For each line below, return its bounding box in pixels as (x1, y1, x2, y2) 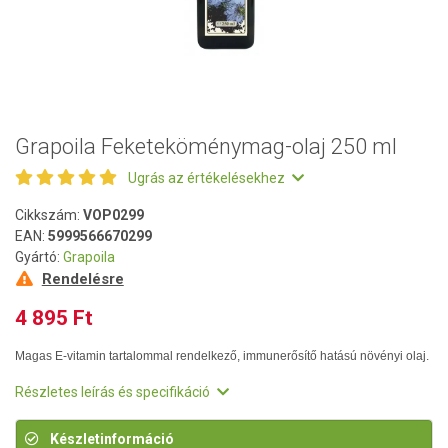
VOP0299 (83, 207, 144, 223)
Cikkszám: (15, 207, 83, 223)
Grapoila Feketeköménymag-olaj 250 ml (15, 134, 397, 159)
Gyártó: (15, 249, 63, 265)
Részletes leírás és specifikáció (15, 384, 213, 400)
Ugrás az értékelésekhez (128, 170, 288, 186)
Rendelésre (41, 270, 124, 288)
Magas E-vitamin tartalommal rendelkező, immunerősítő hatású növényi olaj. (15, 349, 429, 363)
